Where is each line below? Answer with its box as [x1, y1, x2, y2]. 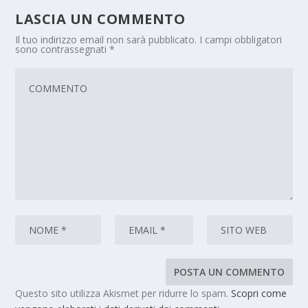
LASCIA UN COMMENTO [15, 9, 186, 28]
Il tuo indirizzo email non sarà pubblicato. [15, 32, 197, 46]
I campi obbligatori [199, 32, 283, 46]
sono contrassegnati [15, 42, 110, 56]
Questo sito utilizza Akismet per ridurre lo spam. [15, 286, 232, 300]
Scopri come [231, 286, 287, 300]
